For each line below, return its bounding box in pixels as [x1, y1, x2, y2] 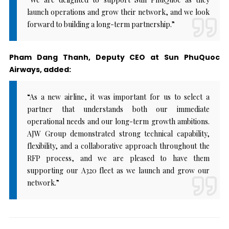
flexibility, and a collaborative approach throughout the [27, 141, 210, 151]
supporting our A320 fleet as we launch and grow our [27, 165, 210, 175]
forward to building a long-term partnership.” [27, 19, 175, 29]
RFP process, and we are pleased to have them [27, 153, 210, 163]
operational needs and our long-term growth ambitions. [27, 116, 210, 126]
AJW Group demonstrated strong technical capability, [27, 128, 210, 139]
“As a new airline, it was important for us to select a [27, 91, 210, 102]
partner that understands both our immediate [27, 104, 210, 114]
